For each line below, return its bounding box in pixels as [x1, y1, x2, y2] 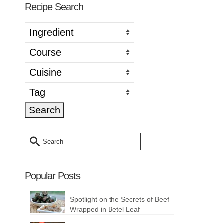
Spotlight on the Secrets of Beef [70, 195, 170, 203]
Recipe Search [25, 1, 84, 12]
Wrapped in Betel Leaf [70, 205, 140, 213]
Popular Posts [25, 170, 81, 181]
